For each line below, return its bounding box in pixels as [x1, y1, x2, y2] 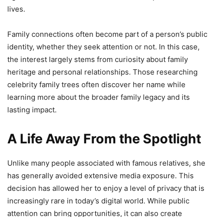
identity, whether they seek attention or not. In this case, [7, 42, 200, 51]
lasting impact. [7, 105, 57, 114]
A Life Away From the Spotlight [7, 130, 201, 147]
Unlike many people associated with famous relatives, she [7, 158, 205, 168]
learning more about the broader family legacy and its [7, 92, 190, 102]
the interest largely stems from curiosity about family [7, 54, 188, 64]
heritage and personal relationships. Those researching [7, 67, 198, 77]
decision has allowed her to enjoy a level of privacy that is [7, 183, 204, 193]
